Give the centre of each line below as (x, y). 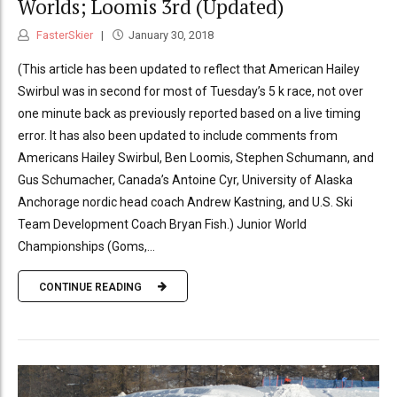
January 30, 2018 (171, 35)
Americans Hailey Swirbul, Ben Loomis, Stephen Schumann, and (196, 158)
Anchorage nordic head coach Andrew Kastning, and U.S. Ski (185, 202)
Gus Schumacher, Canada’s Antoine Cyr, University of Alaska (185, 180)
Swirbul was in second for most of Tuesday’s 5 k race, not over (191, 92)
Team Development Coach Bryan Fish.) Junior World (162, 225)
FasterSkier (63, 35)
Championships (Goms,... (86, 247)
